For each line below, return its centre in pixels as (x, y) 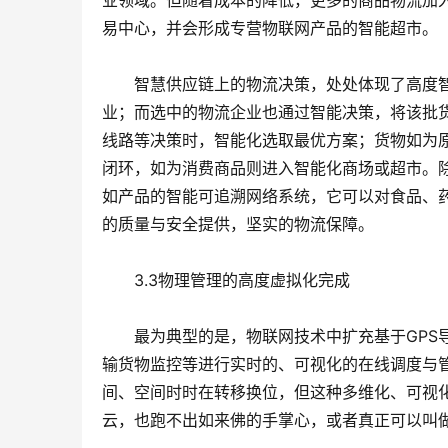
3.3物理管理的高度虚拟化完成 (226, 280)
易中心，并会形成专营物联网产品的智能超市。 (270, 28)
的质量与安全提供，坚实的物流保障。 (238, 224)
